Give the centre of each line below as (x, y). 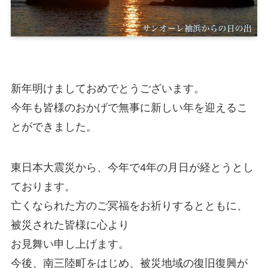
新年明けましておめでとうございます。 (107, 89)
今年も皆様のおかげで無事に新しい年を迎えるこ (129, 108)
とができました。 (54, 127)
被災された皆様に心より (70, 225)
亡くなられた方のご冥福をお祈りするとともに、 (129, 206)
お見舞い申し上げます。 (70, 244)
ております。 (43, 187)
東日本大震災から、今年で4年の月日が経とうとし (132, 168)
